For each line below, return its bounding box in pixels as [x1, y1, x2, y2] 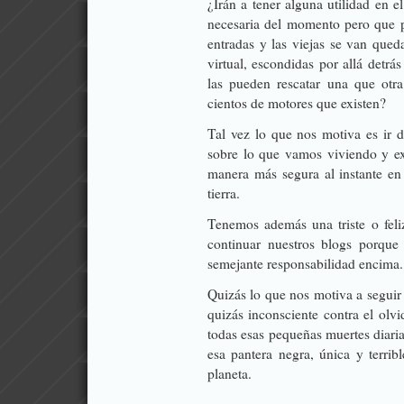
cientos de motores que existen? [207, 94, 386, 112]
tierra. [207, 184, 240, 202]
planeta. [207, 364, 252, 382]
